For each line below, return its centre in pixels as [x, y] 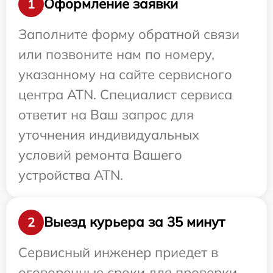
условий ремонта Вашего [100, 154]
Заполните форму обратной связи [129, 34]
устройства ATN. [71, 175]
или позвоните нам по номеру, [116, 54]
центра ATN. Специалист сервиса [125, 94]
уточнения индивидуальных [109, 134]
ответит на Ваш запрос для [106, 114]
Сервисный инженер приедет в [118, 252]
